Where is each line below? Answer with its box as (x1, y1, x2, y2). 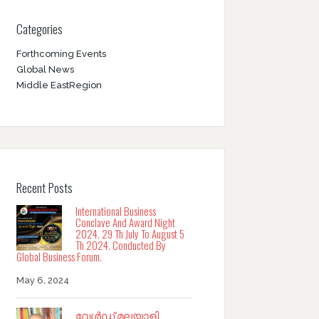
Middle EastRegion (16, 80, 102, 91)
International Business (75, 203, 156, 219)
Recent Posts (16, 178, 73, 197)
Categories (16, 19, 63, 38)
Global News (16, 64, 74, 75)
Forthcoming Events (16, 48, 106, 60)
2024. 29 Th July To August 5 (75, 226, 184, 242)
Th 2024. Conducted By (75, 237, 166, 253)
